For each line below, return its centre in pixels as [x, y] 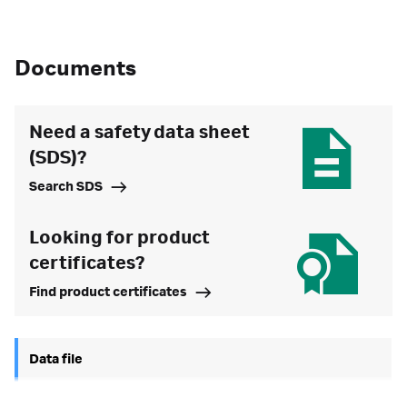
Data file [56, 360]
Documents [75, 69]
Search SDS [66, 187]
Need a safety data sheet [139, 133]
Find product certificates [108, 293]
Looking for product [119, 238]
